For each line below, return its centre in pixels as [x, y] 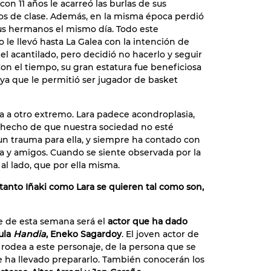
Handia [30, 234]
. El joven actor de [160, 234]
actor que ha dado [146, 221]
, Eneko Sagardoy [84, 234]
